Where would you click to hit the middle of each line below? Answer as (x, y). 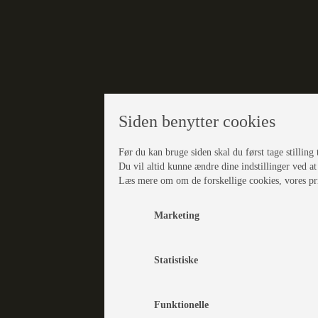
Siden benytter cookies (197, 121)
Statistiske (176, 260)
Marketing (176, 215)
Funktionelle (181, 305)
